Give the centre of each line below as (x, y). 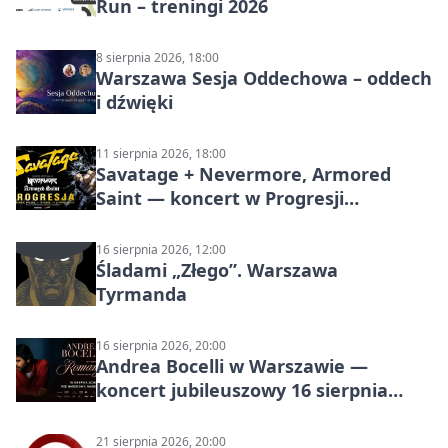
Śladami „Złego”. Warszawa (217, 269)
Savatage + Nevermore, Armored (243, 173)
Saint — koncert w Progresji (220, 197)
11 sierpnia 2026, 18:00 (161, 153)
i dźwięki (134, 101)
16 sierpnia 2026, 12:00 (161, 249)
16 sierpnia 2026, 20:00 (161, 345)
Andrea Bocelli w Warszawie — (232, 365)
